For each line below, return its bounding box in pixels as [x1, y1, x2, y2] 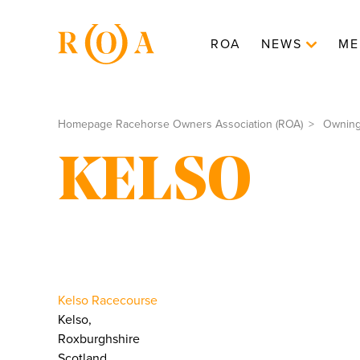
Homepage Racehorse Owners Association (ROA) [58, 117, 303, 131]
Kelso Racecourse [58, 292, 157, 309]
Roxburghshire [58, 331, 140, 347]
